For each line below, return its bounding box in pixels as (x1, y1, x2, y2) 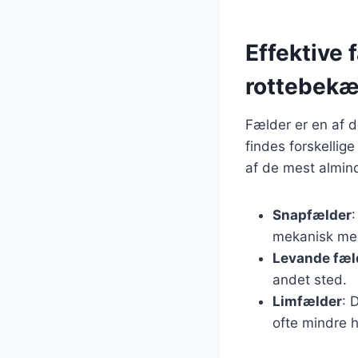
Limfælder (272, 292, 342, 309)
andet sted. (272, 271, 347, 288)
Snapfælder (272, 206, 352, 223)
